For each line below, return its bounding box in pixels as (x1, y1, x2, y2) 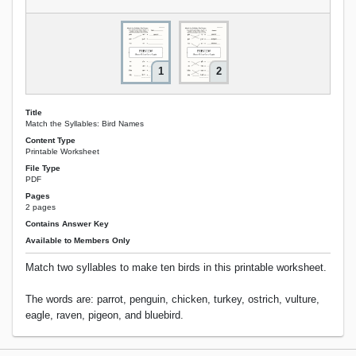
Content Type (25, 135, 75, 145)
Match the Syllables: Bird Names (25, 118, 144, 128)
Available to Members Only (25, 236, 130, 246)
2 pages (25, 203, 56, 212)
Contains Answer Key (25, 219, 109, 229)
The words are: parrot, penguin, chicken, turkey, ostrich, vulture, (25, 292, 319, 305)
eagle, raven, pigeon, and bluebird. (25, 308, 184, 321)
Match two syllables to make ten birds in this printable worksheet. (25, 261, 327, 274)
